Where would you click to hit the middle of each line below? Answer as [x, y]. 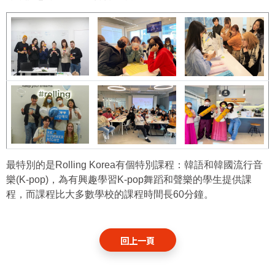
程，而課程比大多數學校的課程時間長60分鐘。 [110, 195]
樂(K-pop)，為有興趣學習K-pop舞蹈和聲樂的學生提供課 [129, 180]
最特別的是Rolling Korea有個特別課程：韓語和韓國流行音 [134, 165]
